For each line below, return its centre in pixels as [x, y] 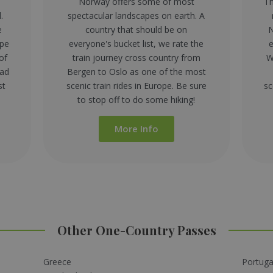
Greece [57, 261]
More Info [136, 128]
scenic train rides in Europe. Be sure [136, 85]
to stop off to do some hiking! [136, 99]
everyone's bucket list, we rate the [136, 43]
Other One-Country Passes [136, 230]
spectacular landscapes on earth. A [136, 15]
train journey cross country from [136, 57]
